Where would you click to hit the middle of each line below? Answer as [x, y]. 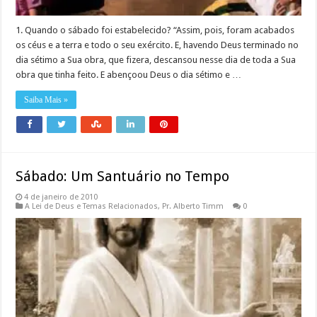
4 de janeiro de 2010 [61, 197]
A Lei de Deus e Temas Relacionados [92, 206]
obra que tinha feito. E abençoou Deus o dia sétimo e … [129, 74]
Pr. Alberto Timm [193, 206]
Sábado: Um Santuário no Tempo [123, 176]
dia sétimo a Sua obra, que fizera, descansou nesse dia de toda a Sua [156, 59]
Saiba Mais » [46, 99]
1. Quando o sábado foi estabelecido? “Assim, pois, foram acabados [155, 30]
